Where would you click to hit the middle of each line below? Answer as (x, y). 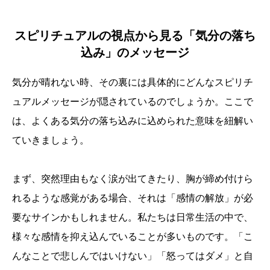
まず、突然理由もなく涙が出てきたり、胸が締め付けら (133, 179)
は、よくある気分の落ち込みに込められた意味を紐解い (133, 121)
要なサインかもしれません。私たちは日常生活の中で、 (133, 218)
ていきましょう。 (51, 140)
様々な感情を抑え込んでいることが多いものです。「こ (133, 237)
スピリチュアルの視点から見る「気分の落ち (135, 36)
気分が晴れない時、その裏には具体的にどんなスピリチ (133, 83)
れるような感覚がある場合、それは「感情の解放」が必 (133, 198)
